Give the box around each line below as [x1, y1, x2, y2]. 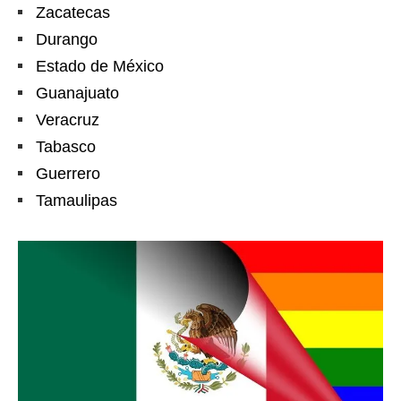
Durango [36, 30, 98, 48]
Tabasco [36, 137, 96, 156]
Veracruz [36, 110, 99, 129]
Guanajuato [36, 83, 119, 102]
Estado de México [36, 56, 164, 75]
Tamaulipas [36, 191, 117, 209]
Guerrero [36, 164, 100, 183]
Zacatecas [36, 3, 110, 21]
